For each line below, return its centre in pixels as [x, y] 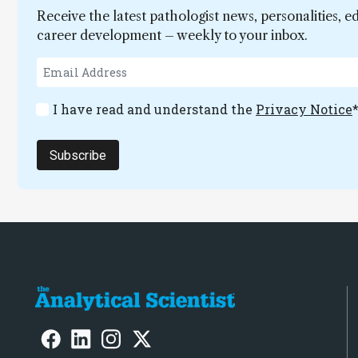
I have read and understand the [154, 109]
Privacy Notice [304, 109]
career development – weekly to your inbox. [172, 36]
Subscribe [78, 155]
